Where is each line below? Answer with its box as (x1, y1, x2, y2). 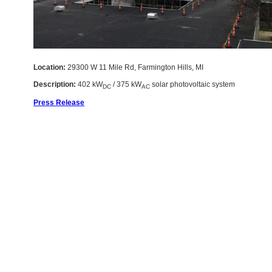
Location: (33, 63, 66, 72)
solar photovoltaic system (150, 80, 235, 89)
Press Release (33, 98, 84, 107)
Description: (33, 80, 76, 89)
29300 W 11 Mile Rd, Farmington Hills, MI (66, 63, 203, 72)
